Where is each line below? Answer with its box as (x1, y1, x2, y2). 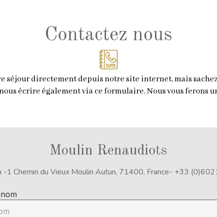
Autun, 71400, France (93, 167, 169, 177)
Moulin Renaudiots (49, 143, 168, 158)
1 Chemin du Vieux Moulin (6, 167, 93, 177)
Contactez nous (45, 26, 172, 45)
